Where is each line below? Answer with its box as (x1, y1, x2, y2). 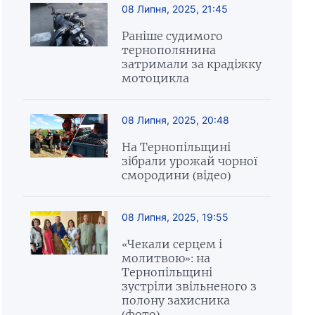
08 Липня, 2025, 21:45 (121, 3, 228, 15)
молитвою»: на (121, 251, 210, 265)
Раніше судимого (121, 29, 223, 43)
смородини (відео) (121, 168, 231, 182)
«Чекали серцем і (121, 237, 222, 251)
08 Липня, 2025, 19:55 (121, 211, 229, 223)
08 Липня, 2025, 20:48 (121, 114, 229, 126)
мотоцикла (121, 71, 189, 85)
